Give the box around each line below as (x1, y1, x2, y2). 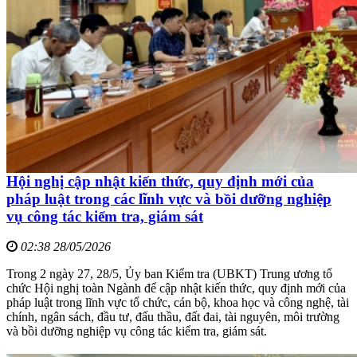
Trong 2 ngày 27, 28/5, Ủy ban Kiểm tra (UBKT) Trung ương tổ (6, 267, 332, 281)
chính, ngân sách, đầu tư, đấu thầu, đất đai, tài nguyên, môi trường (6, 310, 339, 324)
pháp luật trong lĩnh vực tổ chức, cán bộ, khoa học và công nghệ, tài (6, 296, 349, 310)
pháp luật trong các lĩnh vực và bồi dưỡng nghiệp (6, 190, 331, 207)
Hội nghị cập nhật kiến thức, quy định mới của (6, 172, 314, 190)
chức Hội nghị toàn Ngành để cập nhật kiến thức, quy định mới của (6, 281, 346, 296)
